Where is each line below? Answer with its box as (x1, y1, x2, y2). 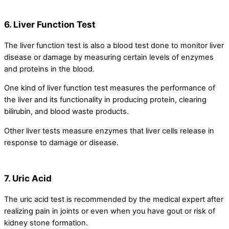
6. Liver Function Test (4, 18, 96, 30)
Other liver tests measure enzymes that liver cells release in (4, 126, 214, 135)
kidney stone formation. (4, 218, 88, 228)
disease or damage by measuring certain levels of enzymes (4, 52, 214, 62)
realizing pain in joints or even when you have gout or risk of (4, 207, 215, 216)
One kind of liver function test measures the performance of (4, 83, 215, 93)
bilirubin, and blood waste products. (4, 107, 129, 117)
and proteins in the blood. (4, 64, 95, 74)
